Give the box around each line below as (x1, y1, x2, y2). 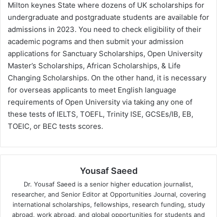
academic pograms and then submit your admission (8, 36, 184, 46)
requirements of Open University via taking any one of (8, 97, 192, 107)
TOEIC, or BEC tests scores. (8, 121, 103, 131)
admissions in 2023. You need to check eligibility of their (8, 24, 201, 34)
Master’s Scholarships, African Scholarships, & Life (8, 61, 181, 70)
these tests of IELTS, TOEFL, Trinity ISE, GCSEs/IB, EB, (8, 109, 193, 119)
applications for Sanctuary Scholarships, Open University (8, 48, 202, 58)
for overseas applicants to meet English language (8, 85, 176, 94)
